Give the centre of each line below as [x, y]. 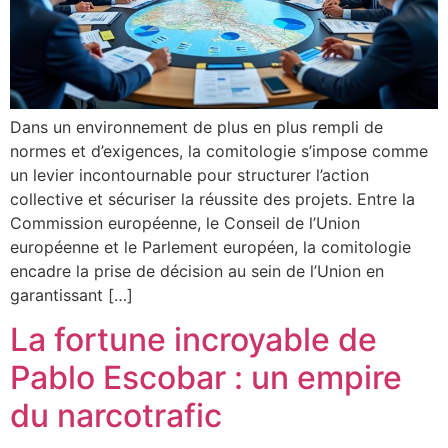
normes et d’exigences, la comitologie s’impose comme [219, 150]
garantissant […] [71, 294]
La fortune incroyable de [193, 340]
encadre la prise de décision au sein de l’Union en [197, 270]
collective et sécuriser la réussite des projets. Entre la [212, 198]
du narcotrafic [116, 416]
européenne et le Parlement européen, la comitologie [210, 246]
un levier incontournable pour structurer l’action [189, 174]
